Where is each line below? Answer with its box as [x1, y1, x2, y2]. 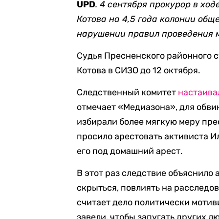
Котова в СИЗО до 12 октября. [77, 65, 201, 76]
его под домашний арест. [77, 146, 183, 156]
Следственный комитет [77, 87, 178, 98]
